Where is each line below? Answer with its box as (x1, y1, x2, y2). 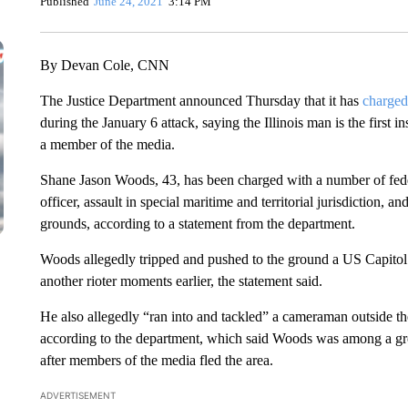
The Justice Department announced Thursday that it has (39, 93, 362, 108)
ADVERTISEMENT (39, 390, 116, 401)
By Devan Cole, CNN (39, 57, 169, 73)
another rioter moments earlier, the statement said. (39, 273, 322, 289)
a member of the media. (39, 137, 175, 152)
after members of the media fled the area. (39, 352, 273, 368)
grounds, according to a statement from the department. (39, 216, 355, 231)
